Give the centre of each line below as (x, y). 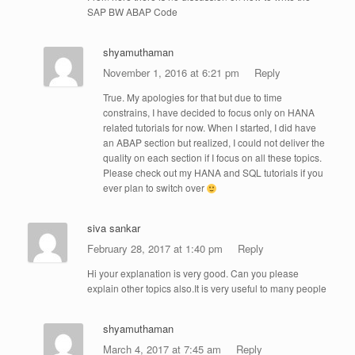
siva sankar (114, 228)
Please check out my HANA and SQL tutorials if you (213, 173)
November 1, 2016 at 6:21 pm (172, 73)
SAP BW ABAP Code (132, 12)
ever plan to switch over (155, 188)
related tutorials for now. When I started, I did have (209, 128)
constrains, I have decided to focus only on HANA (208, 113)
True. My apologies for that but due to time (192, 97)
